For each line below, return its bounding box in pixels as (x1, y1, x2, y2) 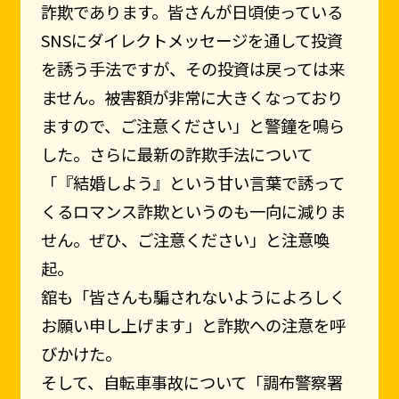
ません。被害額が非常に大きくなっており (40, 85, 343, 110)
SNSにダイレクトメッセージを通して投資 (40, 28, 343, 53)
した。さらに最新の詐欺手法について (40, 142, 313, 167)
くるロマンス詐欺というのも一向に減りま (40, 199, 346, 224)
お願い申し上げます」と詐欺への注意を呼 (40, 313, 346, 338)
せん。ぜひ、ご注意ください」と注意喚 (40, 228, 330, 252)
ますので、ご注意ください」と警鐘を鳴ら (40, 114, 345, 138)
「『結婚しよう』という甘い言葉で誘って (40, 171, 345, 195)
